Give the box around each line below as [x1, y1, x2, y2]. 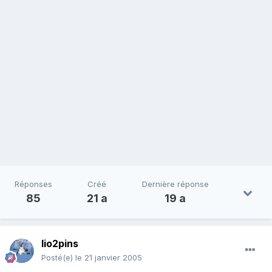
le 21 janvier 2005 [75, 253, 142, 263]
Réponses [15, 179, 53, 189]
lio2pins [41, 237, 78, 250]
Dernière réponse [141, 179, 209, 189]
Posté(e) [41, 253, 75, 263]
